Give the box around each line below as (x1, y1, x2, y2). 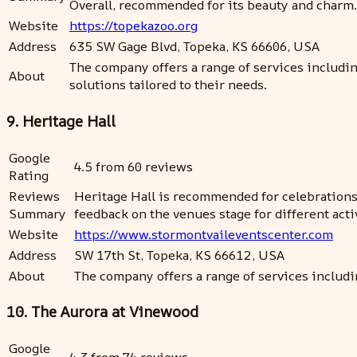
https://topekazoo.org (69, 17, 198, 35)
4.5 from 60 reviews (74, 157, 193, 175)
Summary (9, 204, 66, 222)
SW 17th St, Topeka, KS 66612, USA (74, 245, 284, 264)
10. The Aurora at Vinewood (6, 301, 198, 323)
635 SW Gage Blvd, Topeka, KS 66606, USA (69, 37, 320, 56)
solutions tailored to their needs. (69, 76, 267, 94)
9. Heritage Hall (6, 111, 116, 132)
